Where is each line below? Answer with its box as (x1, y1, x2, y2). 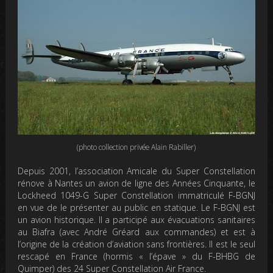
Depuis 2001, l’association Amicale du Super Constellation (18, 165, 255, 177)
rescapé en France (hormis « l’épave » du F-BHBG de (18, 250, 255, 263)
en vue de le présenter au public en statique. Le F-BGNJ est (18, 202, 255, 214)
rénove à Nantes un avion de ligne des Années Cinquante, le (18, 177, 255, 190)
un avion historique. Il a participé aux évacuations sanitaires (18, 214, 255, 226)
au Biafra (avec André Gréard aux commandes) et (18, 226, 233, 238)
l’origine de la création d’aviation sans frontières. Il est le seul (18, 238, 255, 250)
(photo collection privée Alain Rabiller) (77, 142, 196, 152)
